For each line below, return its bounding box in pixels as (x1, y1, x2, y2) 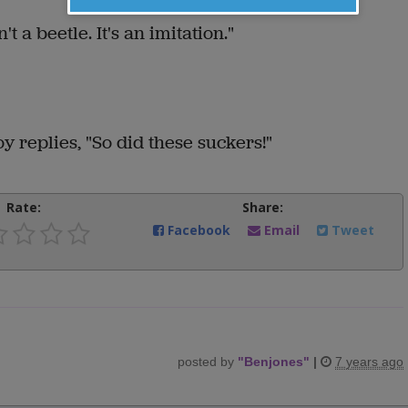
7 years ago (335, 353, 403, 369)
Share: (241, 198, 283, 216)
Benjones (244, 353, 303, 369)
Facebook (164, 220, 235, 239)
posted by (178, 353, 238, 369)
